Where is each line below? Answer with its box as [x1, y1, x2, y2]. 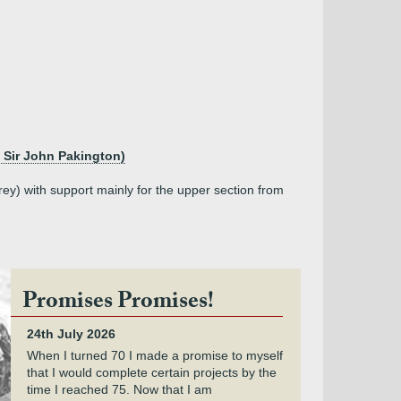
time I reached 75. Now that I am [26, 382, 212, 397]
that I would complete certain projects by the [26, 365, 277, 380]
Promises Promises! [21, 284, 214, 323]
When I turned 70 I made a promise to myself [26, 348, 283, 363]
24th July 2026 [26, 327, 115, 341]
